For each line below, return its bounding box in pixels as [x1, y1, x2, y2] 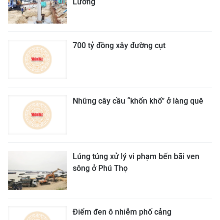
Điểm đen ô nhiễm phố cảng [73, 207, 171, 217]
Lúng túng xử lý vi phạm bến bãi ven [73, 152, 199, 161]
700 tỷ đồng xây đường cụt [73, 41, 165, 50]
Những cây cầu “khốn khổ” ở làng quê [73, 96, 203, 106]
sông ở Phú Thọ [73, 164, 128, 173]
